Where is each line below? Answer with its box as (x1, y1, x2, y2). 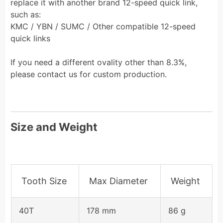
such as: (10, 9, 41, 19)
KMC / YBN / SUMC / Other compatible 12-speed (10, 21, 196, 31)
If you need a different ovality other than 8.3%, (10, 57, 187, 67)
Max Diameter (89, 175, 148, 186)
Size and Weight (10, 120, 98, 133)
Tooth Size (21, 175, 67, 186)
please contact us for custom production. (10, 69, 167, 79)
